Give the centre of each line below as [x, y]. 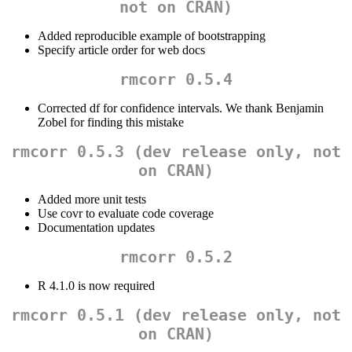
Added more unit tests [92, 200]
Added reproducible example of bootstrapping [152, 36]
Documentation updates [96, 228]
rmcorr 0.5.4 [176, 80]
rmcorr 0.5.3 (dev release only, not [176, 152]
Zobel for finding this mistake [111, 123]
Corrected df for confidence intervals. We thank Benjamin [181, 108]
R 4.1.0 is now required [96, 286]
